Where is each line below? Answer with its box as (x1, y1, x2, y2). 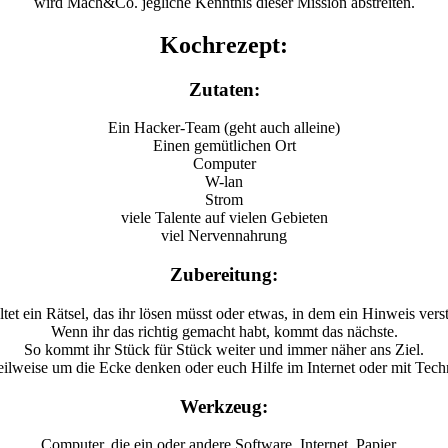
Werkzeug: (180, 395, 268, 417)
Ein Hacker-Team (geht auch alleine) (108, 119, 340, 137)
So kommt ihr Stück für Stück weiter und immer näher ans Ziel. (24, 340, 424, 358)
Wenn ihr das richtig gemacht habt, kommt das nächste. (50, 322, 398, 340)
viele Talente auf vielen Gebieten (120, 209, 328, 227)
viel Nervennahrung (161, 227, 287, 245)
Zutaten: (188, 78, 260, 100)
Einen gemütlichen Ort (152, 137, 296, 155)
